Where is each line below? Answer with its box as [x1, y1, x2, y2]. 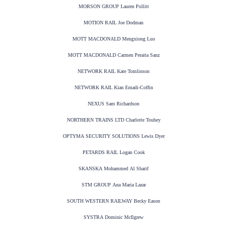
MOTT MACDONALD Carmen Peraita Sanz [67, 52, 160, 58]
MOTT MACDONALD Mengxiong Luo [72, 36, 155, 42]
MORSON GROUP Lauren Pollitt [78, 4, 149, 10]
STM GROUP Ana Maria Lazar [81, 182, 146, 188]
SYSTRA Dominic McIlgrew [84, 214, 143, 220]
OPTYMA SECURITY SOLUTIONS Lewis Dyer [62, 133, 165, 139]
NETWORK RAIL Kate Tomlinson [78, 68, 149, 74]
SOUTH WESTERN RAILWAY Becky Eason [67, 198, 160, 204]
